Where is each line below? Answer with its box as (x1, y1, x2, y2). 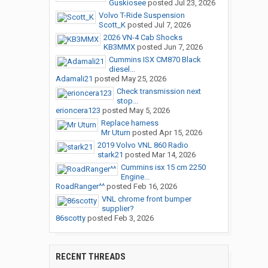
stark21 (97, 150, 123, 160)
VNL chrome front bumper (101, 194, 191, 204)
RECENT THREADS (55, 251, 126, 263)
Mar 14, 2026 (151, 150, 196, 160)
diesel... (108, 65, 135, 74)
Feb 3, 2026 (114, 214, 154, 223)
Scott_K (98, 20, 126, 30)
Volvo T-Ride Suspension (98, 11, 185, 20)
